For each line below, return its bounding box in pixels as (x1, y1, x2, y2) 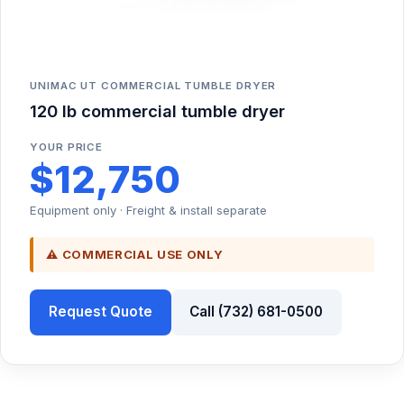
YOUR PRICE (30, 141, 104, 154)
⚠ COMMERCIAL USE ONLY (46, 246, 224, 262)
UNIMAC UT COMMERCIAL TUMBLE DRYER (30, 79, 277, 93)
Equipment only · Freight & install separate (30, 202, 267, 217)
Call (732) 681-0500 (189, 303, 324, 321)
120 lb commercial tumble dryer (30, 101, 285, 122)
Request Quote (48, 303, 152, 321)
